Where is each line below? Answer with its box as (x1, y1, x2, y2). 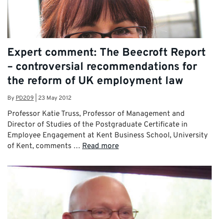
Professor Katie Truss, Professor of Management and (7, 109, 185, 119)
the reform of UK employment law (7, 74, 183, 88)
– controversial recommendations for (7, 60, 197, 74)
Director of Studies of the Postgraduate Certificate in (7, 119, 188, 130)
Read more (82, 141, 119, 151)
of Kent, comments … (7, 141, 82, 151)
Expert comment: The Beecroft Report (7, 45, 206, 60)
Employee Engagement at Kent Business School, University (7, 130, 208, 140)
